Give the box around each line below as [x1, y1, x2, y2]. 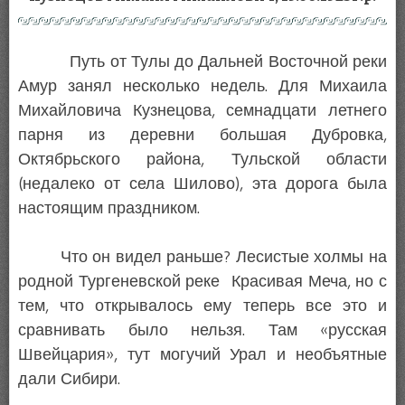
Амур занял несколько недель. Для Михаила [18, 76, 387, 97]
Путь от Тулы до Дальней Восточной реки [18, 52, 387, 72]
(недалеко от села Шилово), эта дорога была [18, 174, 387, 194]
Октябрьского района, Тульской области [18, 149, 387, 170]
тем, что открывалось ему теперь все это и [18, 296, 387, 316]
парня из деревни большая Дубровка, [18, 125, 387, 146]
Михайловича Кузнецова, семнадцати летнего [18, 100, 387, 121]
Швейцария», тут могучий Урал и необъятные [18, 344, 387, 365]
